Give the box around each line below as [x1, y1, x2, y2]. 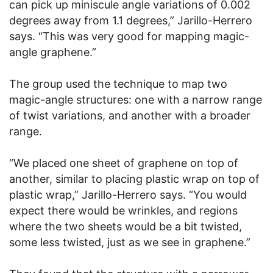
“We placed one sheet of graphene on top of [9, 157, 238, 170]
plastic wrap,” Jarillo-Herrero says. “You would [9, 188, 247, 202]
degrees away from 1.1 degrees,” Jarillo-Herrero [9, 14, 252, 27]
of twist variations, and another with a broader [9, 109, 250, 122]
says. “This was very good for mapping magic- [9, 30, 249, 43]
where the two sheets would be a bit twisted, [9, 220, 242, 233]
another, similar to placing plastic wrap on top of [9, 172, 260, 186]
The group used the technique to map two [9, 77, 227, 91]
